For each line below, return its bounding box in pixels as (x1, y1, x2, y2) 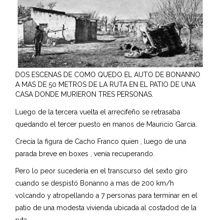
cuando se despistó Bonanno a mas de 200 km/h (15, 179, 174, 187)
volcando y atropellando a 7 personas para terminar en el (15, 191, 198, 199)
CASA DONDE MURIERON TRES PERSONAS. (15, 90, 154, 98)
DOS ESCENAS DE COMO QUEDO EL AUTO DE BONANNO (15, 70, 201, 79)
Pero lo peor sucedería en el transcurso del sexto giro (15, 166, 188, 175)
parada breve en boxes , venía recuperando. (15, 149, 155, 158)
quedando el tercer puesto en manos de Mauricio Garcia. (15, 120, 197, 128)
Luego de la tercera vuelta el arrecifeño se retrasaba (15, 108, 181, 116)
